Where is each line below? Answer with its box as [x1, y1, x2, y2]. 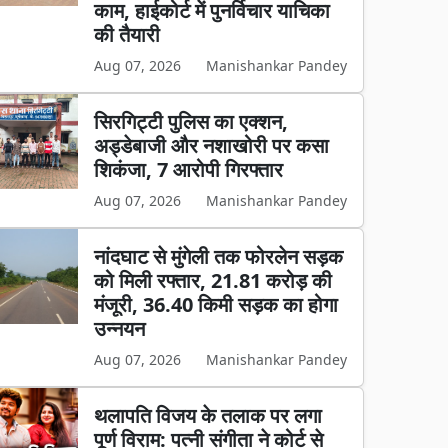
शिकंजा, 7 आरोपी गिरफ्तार [94, 156, 284, 183]
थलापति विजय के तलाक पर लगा [94, 402, 323, 429]
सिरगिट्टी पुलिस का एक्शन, [94, 108, 289, 135]
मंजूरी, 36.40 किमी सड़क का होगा [94, 291, 339, 318]
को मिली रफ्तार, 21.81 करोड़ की [94, 267, 333, 294]
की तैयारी [94, 21, 161, 48]
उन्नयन [94, 315, 146, 342]
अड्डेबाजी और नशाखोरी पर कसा [94, 132, 330, 159]
